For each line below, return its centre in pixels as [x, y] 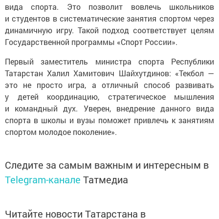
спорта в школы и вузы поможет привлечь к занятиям [109, 120]
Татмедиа [106, 179]
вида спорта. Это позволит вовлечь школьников [109, 6]
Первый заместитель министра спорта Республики [109, 61]
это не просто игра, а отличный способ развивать [109, 85]
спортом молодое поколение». [61, 131]
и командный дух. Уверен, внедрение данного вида [109, 108]
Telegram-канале [43, 179]
